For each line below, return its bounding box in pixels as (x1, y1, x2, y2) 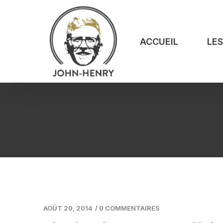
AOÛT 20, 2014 (43, 204, 93, 213)
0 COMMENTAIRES (99, 204, 160, 213)
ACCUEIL (140, 36, 179, 47)
